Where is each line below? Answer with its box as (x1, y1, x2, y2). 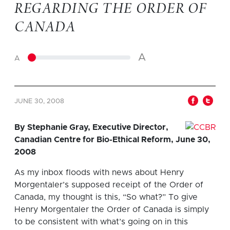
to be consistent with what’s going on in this (14, 217, 188, 226)
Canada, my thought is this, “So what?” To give (14, 193, 198, 201)
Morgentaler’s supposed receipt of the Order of (14, 180, 203, 189)
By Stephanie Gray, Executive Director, (14, 123, 168, 131)
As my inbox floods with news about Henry (14, 168, 184, 177)
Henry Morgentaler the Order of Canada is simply (14, 205, 209, 214)
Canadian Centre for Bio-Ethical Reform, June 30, (14, 135, 210, 144)
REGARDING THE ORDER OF (14, 2, 207, 18)
